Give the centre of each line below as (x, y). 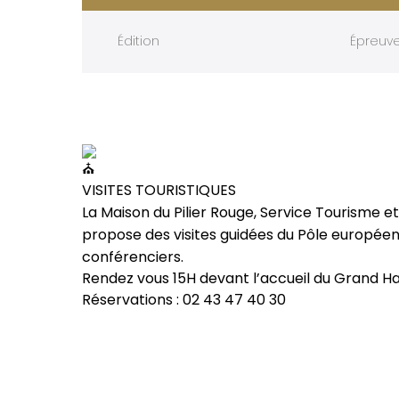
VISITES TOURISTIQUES (159, 190)
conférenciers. (133, 256)
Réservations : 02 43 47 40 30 (184, 299)
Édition (138, 41)
